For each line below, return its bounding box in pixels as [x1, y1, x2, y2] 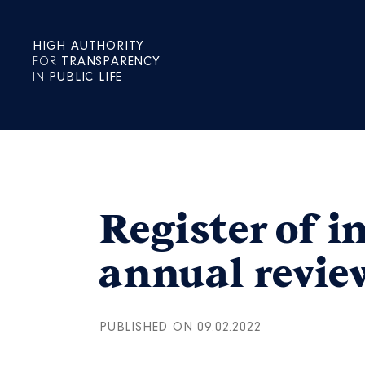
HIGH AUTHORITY [33, 40, 145, 53]
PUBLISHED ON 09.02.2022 [99, 321, 262, 334]
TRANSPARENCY [61, 55, 161, 68]
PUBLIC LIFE [49, 71, 123, 84]
